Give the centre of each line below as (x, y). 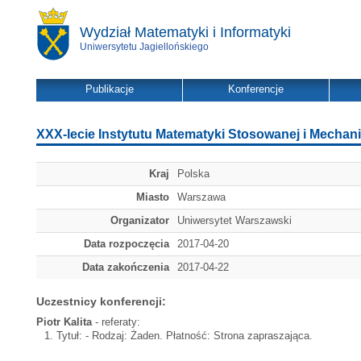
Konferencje (256, 89)
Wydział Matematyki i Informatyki (185, 32)
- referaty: (116, 322)
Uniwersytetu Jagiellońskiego (144, 47)
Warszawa (201, 197)
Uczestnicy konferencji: (101, 301)
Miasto (153, 197)
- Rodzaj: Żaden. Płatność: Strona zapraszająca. (199, 336)
